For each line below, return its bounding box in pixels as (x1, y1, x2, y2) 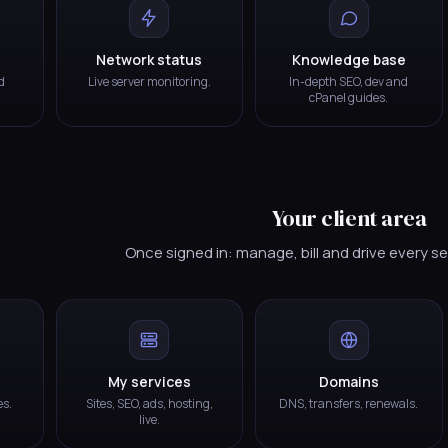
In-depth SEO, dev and (289, 72, 409, 90)
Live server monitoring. (87, 72, 211, 90)
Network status (96, 49, 203, 69)
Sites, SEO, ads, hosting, (85, 394, 213, 412)
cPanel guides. (309, 88, 389, 106)
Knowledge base (291, 49, 406, 69)
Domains (318, 371, 379, 391)
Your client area (271, 202, 427, 233)
